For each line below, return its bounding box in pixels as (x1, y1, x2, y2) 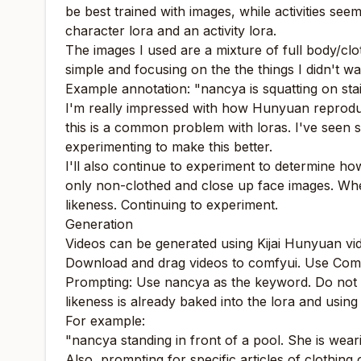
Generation (65, 216, 133, 232)
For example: (65, 313, 145, 329)
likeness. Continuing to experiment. (65, 197, 278, 213)
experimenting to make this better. (65, 139, 272, 155)
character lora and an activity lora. (65, 23, 276, 39)
